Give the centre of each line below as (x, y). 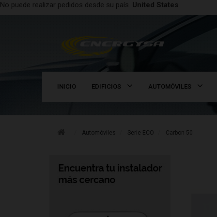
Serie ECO (141, 133)
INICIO (67, 86)
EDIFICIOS (106, 86)
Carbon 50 (179, 133)
